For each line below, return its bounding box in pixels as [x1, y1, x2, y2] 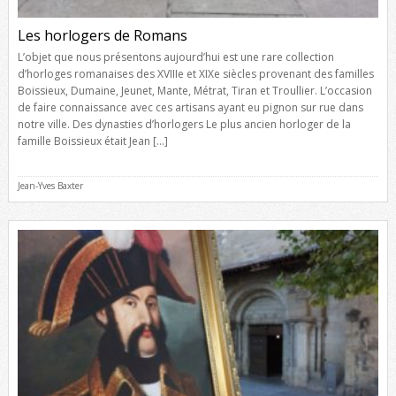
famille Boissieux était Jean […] [17, 133, 168, 148]
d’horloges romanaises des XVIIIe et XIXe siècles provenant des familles [17, 65, 374, 81]
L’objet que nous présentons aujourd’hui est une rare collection [17, 49, 334, 65]
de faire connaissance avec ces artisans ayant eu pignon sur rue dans [17, 99, 363, 115]
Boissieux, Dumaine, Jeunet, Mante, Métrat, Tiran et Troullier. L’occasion [17, 82, 372, 98]
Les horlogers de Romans [17, 25, 187, 45]
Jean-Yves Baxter [17, 179, 83, 192]
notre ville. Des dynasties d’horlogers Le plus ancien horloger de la [17, 116, 351, 132]
